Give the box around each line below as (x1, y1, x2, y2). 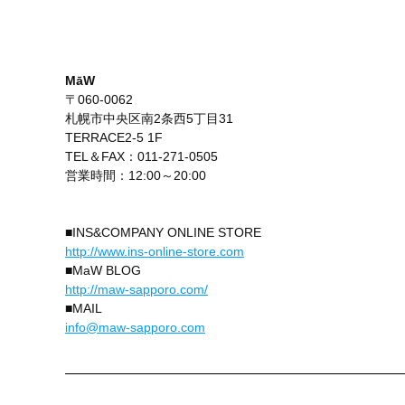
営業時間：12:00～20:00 (65, 167, 206, 183)
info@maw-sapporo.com (65, 319, 205, 334)
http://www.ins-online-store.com (65, 243, 244, 259)
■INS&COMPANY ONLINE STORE (65, 224, 261, 240)
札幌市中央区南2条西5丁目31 (65, 110, 233, 126)
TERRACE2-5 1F (65, 129, 163, 145)
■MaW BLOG (65, 262, 141, 278)
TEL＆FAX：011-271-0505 (65, 148, 218, 164)
